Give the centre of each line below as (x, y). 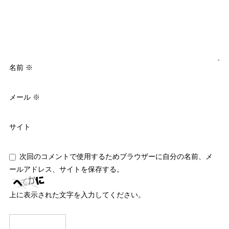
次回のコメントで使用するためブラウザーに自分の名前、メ (116, 156)
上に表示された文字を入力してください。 (77, 194)
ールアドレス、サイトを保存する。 (66, 169)
